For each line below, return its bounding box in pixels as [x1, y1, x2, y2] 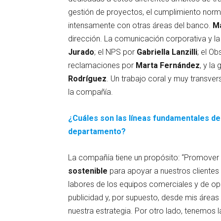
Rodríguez [68, 74, 107, 83]
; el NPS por [94, 47, 137, 57]
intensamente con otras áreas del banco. [68, 20, 213, 30]
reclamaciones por [68, 60, 136, 70]
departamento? [68, 126, 126, 136]
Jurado [68, 47, 94, 57]
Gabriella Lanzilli [137, 47, 197, 57]
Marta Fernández [136, 60, 200, 70]
